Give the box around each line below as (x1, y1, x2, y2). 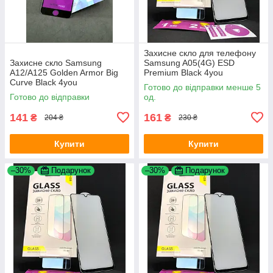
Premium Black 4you (144, 67, 223, 77)
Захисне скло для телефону (144, 48, 256, 58)
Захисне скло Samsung (10, 57, 102, 68)
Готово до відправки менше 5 (144, 82, 261, 92)
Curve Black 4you (10, 77, 77, 87)
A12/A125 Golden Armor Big (10, 67, 118, 77)
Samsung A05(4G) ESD (144, 57, 235, 68)
